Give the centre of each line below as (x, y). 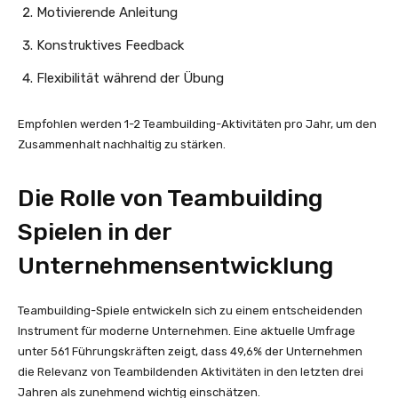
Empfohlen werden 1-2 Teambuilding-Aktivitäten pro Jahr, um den (197, 123)
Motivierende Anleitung (107, 12)
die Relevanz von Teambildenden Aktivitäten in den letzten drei (191, 371)
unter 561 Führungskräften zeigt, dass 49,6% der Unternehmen (190, 351)
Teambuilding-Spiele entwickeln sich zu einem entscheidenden (190, 310)
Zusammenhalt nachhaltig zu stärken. (122, 144)
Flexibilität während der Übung (130, 78)
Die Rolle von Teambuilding (170, 198)
